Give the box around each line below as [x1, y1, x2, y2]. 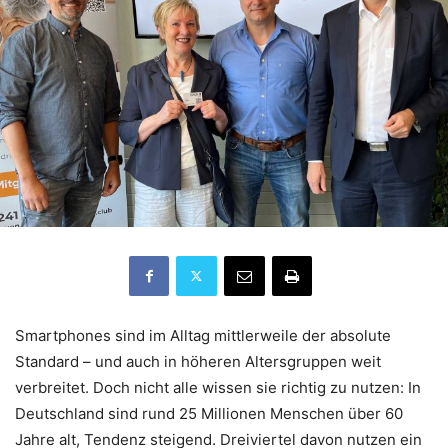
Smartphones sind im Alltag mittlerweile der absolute [15, 325, 391, 345]
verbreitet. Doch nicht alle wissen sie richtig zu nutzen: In [15, 377, 421, 397]
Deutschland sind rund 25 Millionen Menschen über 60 [15, 403, 403, 423]
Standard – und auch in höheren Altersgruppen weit [15, 351, 381, 371]
